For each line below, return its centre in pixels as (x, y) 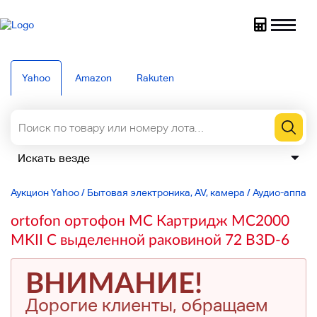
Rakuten (155, 78)
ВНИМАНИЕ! (114, 282)
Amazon (93, 78)
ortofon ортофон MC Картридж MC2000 (150, 220)
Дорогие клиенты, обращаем (147, 305)
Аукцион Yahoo (45, 192)
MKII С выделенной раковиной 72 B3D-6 (150, 239)
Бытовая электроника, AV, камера (166, 192)
